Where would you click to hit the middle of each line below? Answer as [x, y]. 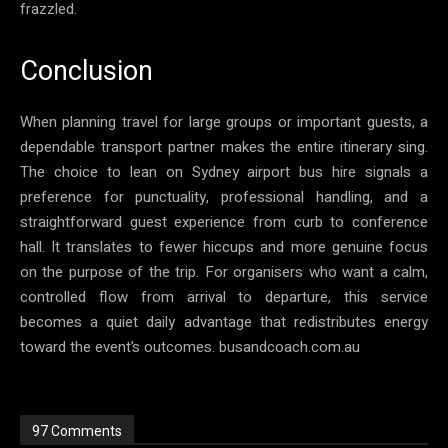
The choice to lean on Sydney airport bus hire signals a [224, 171]
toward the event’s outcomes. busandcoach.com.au [190, 346]
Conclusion [86, 70]
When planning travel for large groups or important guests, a [224, 121]
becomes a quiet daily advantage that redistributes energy [224, 321]
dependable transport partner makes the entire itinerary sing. [224, 146]
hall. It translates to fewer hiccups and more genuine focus [224, 246]
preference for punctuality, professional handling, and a [224, 196]
